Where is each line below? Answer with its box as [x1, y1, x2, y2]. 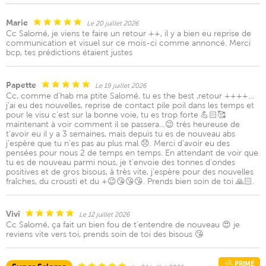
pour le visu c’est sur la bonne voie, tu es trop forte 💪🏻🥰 [6, 110, 226, 119]
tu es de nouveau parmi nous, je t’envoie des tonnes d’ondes [6, 157, 235, 167]
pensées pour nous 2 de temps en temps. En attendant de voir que [6, 148, 258, 157]
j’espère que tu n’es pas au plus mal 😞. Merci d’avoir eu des [6, 138, 230, 148]
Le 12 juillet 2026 [79, 210, 130, 218]
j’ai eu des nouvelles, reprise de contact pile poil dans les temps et [6, 100, 254, 110]
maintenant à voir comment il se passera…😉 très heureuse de [6, 119, 240, 129]
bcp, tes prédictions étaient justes [6, 47, 132, 57]
